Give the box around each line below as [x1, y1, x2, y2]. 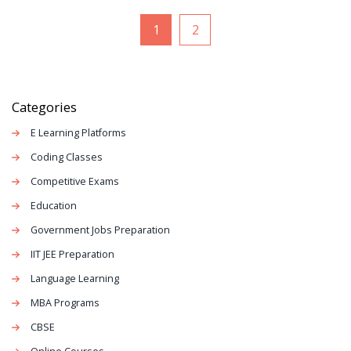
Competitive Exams [31, 174, 119, 188]
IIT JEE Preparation [31, 247, 114, 261]
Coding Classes [31, 150, 103, 164]
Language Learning [31, 271, 119, 285]
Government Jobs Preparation [31, 223, 170, 237]
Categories [12, 97, 77, 116]
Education [31, 198, 77, 212]
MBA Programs [31, 295, 100, 309]
